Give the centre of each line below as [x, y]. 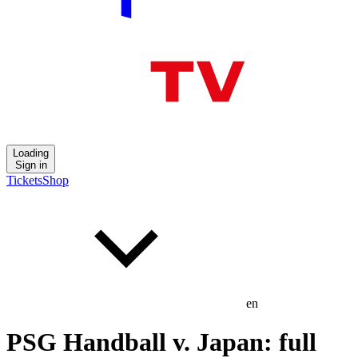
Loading [31, 153]
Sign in [31, 165]
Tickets [24, 180]
